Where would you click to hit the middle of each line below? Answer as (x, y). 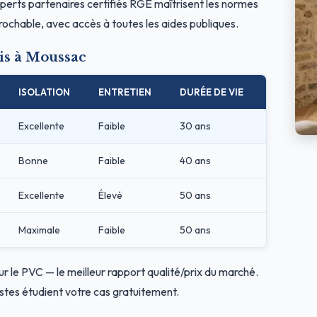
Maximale (39, 230)
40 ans (195, 160)
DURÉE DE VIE (212, 92)
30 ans (195, 126)
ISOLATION (44, 92)
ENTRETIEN (125, 92)
